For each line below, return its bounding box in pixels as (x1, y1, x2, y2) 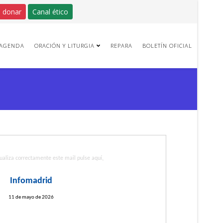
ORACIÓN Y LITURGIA (34, 42, 95, 49)
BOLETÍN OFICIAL (142, 42, 192, 49)
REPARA (110, 42, 132, 49)
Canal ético (32, 7, 68, 16)
